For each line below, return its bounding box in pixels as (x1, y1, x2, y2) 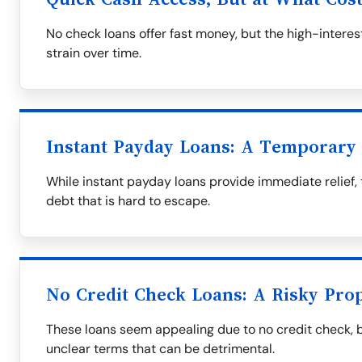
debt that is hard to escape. (46, 192, 210, 209)
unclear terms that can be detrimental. (46, 340, 275, 357)
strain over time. (46, 44, 141, 61)
